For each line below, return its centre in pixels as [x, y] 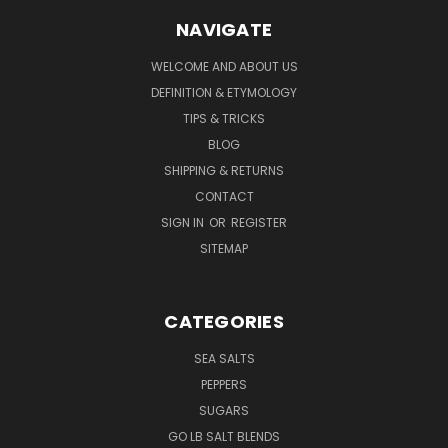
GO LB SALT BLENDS [224, 436]
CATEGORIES [224, 321]
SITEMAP [224, 248]
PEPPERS [224, 384]
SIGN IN [184, 222]
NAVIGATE [224, 29]
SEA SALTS [224, 358]
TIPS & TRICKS [224, 118]
